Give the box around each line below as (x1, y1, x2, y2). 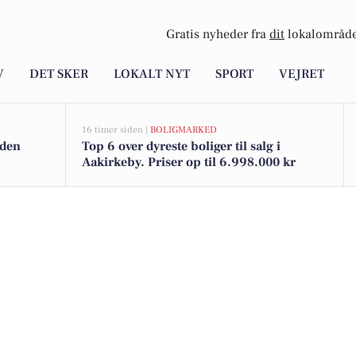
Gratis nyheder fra (166, 26, 269, 43)
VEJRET (279, 66, 324, 83)
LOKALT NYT (114, 66, 190, 83)
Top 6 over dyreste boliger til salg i (82, 138, 281, 154)
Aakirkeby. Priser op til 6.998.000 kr (82, 154, 296, 170)
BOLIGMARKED (150, 124, 217, 136)
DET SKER (29, 66, 88, 83)
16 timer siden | (82, 124, 150, 136)
